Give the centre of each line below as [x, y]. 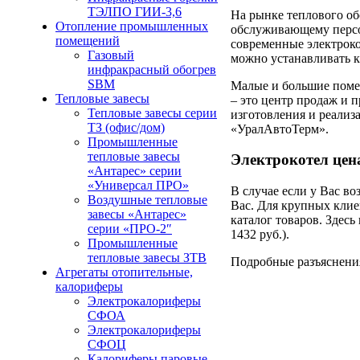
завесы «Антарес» [137, 214]
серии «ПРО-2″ [130, 229]
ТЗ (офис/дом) [126, 127]
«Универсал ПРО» [138, 185]
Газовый [111, 55]
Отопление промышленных [132, 26]
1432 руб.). [260, 235]
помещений [88, 41]
